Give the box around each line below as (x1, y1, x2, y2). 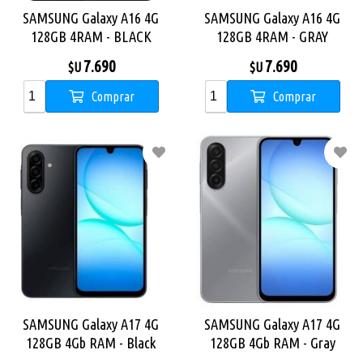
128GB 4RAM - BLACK (30, 28, 152, 45)
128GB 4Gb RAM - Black (25, 335, 156, 351)
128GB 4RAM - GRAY (216, 28, 328, 45)
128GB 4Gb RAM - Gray (209, 335, 335, 351)
